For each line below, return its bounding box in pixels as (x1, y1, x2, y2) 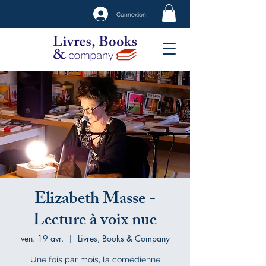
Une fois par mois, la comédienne (30, 255, 160, 264)
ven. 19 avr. (20, 233, 64, 244)
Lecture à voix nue (33, 207, 157, 236)
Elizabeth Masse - (34, 186, 156, 215)
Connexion (116, 10, 146, 18)
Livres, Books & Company (77, 233, 170, 244)
